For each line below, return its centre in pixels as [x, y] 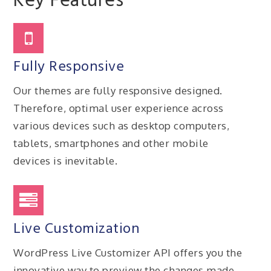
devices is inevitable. [66, 161]
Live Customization [77, 229]
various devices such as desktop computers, [122, 126]
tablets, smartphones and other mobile [111, 143]
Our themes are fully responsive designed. [118, 91]
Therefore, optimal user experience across [119, 108]
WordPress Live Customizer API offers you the [128, 252]
